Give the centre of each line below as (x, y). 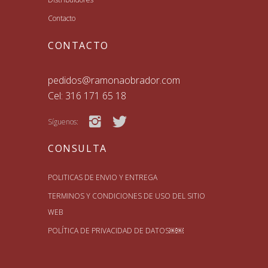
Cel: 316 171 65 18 (87, 95)
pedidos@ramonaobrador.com (114, 80)
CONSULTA (77, 148)
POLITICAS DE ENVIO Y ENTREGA (103, 177)
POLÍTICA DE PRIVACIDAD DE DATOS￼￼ (116, 230)
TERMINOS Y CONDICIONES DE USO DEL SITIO (127, 196)
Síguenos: (63, 121)
